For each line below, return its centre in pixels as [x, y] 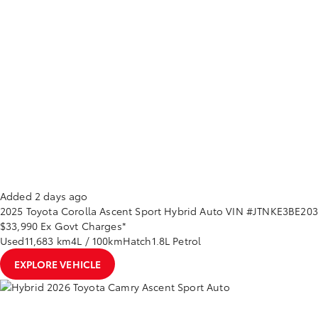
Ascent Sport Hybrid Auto [161, 211]
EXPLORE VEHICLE [58, 264]
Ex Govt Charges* [83, 226]
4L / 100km [97, 241]
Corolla [79, 211]
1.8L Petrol [176, 241]
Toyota [42, 211]
